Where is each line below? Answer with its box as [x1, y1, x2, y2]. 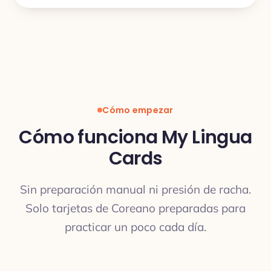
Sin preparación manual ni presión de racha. [20, 182, 251, 197]
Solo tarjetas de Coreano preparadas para [25, 201, 246, 215]
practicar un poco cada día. [65, 220, 206, 234]
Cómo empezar [102, 103, 174, 116]
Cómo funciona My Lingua [19, 125, 252, 150]
